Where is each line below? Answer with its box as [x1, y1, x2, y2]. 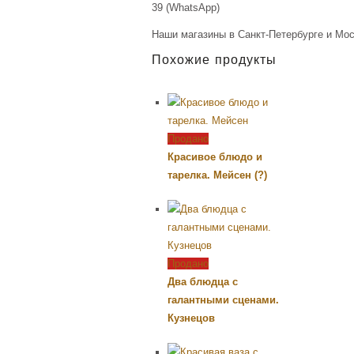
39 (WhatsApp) [152, 2, 220, 14]
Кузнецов [168, 311, 215, 324]
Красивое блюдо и [168, 150, 262, 163]
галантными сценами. [168, 293, 279, 306]
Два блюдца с [168, 275, 238, 288]
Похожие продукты [152, 54, 277, 69]
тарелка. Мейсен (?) [168, 168, 267, 181]
